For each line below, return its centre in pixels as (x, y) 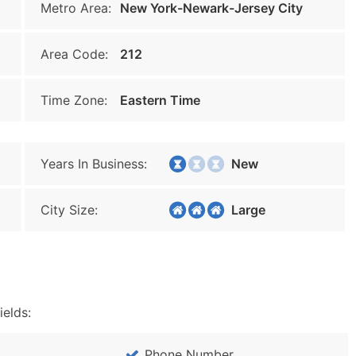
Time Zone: (74, 100)
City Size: (69, 210)
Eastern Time (160, 100)
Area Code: (74, 54)
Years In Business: (94, 164)
